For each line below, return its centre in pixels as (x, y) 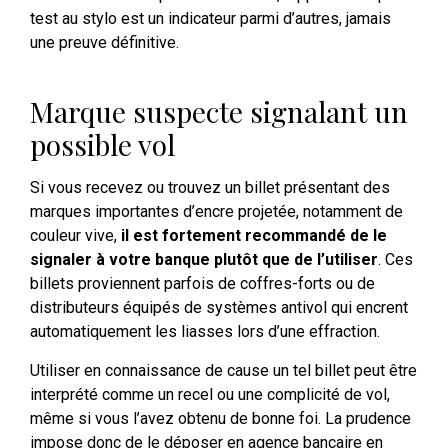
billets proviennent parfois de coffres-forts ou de (202, 284)
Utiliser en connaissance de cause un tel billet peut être (223, 370)
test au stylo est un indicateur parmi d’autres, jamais (210, 19)
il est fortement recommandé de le (254, 236)
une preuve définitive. (104, 43)
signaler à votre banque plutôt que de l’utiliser (204, 260)
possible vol (102, 145)
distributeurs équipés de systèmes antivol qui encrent (219, 308)
